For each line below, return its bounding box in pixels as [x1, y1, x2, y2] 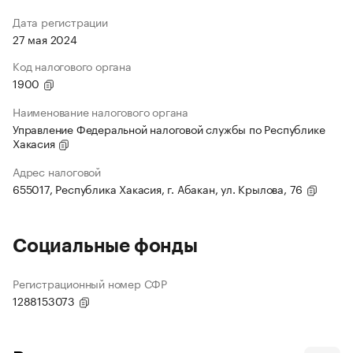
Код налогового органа [13, 57, 132, 75]
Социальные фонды [13, 236, 198, 256]
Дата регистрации [13, 13, 108, 31]
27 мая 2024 [13, 30, 77, 48]
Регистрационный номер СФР [13, 274, 167, 292]
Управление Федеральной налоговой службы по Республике [13, 120, 325, 138]
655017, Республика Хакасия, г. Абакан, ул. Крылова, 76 [13, 180, 306, 198]
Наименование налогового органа [13, 102, 188, 121]
